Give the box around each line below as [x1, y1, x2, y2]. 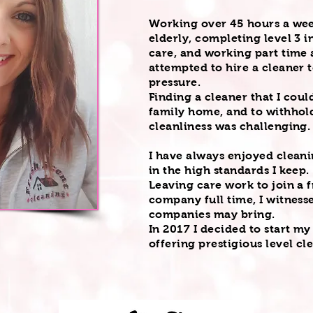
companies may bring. [149, 208, 275, 220]
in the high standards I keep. [149, 164, 310, 176]
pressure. [149, 76, 201, 88]
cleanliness [149, 120, 212, 132]
